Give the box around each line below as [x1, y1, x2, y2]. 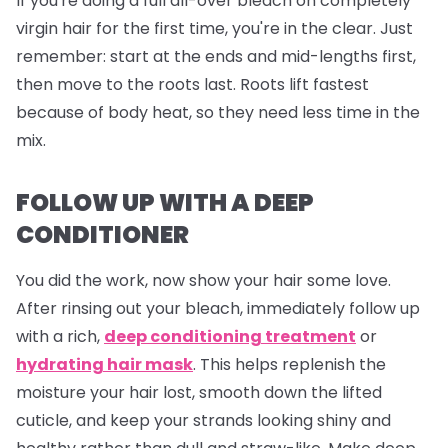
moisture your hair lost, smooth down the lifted [16, 380, 382, 404]
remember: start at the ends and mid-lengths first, [16, 44, 416, 68]
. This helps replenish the [193, 352, 386, 376]
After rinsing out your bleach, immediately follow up [16, 296, 420, 320]
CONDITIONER [16, 217, 189, 251]
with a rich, [16, 324, 104, 348]
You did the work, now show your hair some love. [16, 268, 391, 292]
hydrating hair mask [16, 352, 193, 376]
